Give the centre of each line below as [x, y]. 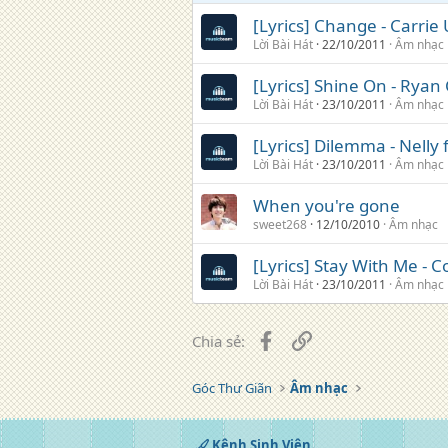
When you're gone [326, 205]
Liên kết [338, 339]
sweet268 [280, 224]
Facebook [307, 339]
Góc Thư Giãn [232, 388]
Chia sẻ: [218, 341]
